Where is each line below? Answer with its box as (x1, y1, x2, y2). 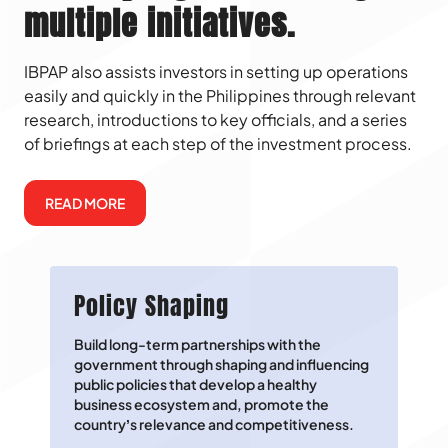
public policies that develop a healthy (74, 375, 317, 394)
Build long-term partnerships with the (74, 335, 321, 354)
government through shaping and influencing (74, 355, 369, 374)
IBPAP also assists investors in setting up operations (24, 61, 408, 83)
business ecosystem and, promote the (74, 395, 329, 414)
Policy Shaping (74, 288, 229, 325)
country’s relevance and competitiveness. (74, 415, 354, 434)
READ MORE (45, 194, 125, 213)
